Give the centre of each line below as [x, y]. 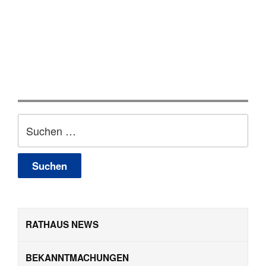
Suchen [38, 122]
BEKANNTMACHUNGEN [77, 257]
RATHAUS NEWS [62, 224]
